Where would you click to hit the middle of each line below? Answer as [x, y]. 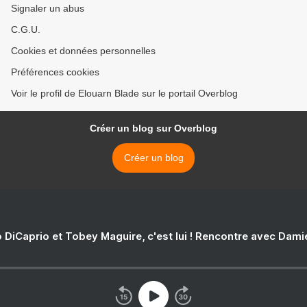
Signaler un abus [48, 9]
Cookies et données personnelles [83, 51]
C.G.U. [26, 30]
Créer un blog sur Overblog [153, 128]
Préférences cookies [55, 72]
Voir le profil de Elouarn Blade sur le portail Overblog [124, 94]
